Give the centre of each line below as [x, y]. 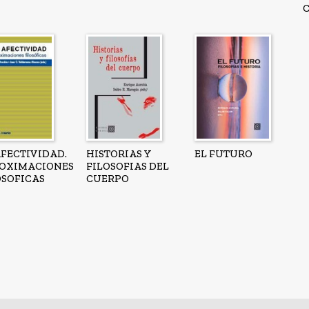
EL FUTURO [223, 153]
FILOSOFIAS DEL [127, 166]
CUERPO [107, 178]
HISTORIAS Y [119, 153]
